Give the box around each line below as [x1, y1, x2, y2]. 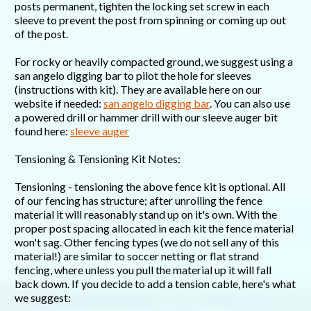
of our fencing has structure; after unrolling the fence [15, 194, 262, 208]
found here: [15, 124, 70, 138]
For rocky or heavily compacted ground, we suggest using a [15, 55, 293, 69]
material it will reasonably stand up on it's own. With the [15, 208, 277, 221]
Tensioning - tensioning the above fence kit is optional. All [15, 180, 285, 194]
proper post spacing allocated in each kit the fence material [15, 221, 294, 235]
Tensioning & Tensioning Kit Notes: [15, 152, 180, 166]
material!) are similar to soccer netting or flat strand [15, 249, 259, 263]
